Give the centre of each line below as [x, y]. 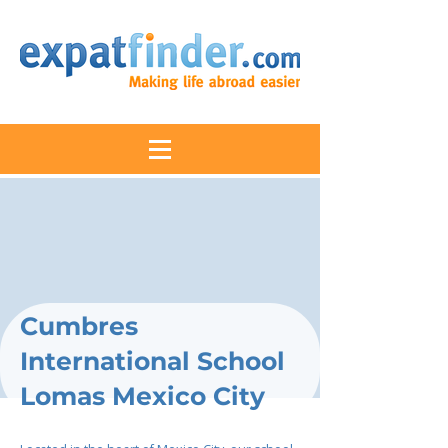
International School [152, 361]
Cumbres [79, 326]
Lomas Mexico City [142, 396]
